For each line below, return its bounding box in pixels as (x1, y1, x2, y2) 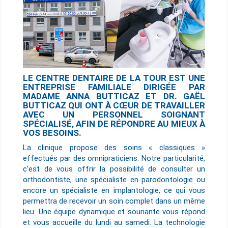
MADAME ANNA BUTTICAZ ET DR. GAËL (23, 91, 205, 102)
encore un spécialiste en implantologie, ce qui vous (23, 186, 205, 195)
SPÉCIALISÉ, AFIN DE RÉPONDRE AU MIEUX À (23, 119, 205, 129)
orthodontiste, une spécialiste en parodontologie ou (23, 175, 205, 185)
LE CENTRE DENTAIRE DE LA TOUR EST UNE (23, 73, 205, 83)
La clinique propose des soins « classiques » (23, 143, 205, 153)
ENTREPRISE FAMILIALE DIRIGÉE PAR (23, 82, 205, 93)
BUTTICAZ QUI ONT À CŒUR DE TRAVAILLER (23, 100, 205, 111)
